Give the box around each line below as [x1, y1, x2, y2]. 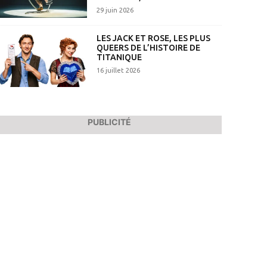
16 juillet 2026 [96, 66, 140, 74]
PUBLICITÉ [87, 117, 131, 128]
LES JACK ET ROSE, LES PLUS [96, 33, 210, 43]
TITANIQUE [96, 52, 142, 62]
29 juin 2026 [96, 7, 133, 14]
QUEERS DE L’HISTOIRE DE [96, 42, 200, 52]
